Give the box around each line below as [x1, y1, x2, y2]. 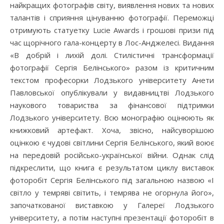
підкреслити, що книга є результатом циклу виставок [10, 162, 214, 173]
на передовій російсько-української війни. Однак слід [10, 150, 214, 160]
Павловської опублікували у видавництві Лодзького [10, 87, 214, 98]
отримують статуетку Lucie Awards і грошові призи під [10, 25, 214, 35]
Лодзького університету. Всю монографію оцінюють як [10, 112, 214, 123]
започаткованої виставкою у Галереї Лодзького [10, 200, 214, 210]
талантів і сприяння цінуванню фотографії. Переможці [10, 12, 214, 23]
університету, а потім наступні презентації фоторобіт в [10, 212, 214, 223]
